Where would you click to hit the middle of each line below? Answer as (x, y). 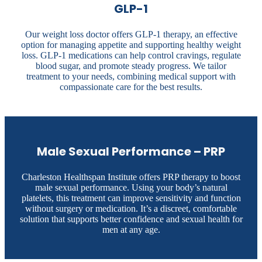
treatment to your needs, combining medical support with (131, 77)
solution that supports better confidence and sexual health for (131, 219)
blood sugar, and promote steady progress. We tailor (131, 66)
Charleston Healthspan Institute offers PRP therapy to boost (131, 177)
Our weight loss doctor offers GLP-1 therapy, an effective (131, 35)
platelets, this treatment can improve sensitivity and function (131, 198)
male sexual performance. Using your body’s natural (131, 188)
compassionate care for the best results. (131, 87)
